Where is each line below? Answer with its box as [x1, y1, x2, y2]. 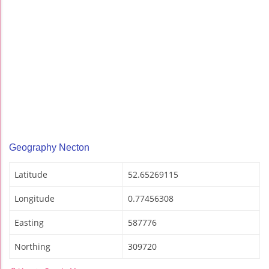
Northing [14, 241, 50, 253]
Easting [14, 217, 44, 229]
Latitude [14, 169, 47, 181]
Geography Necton [9, 142, 89, 153]
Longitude [14, 193, 55, 205]
